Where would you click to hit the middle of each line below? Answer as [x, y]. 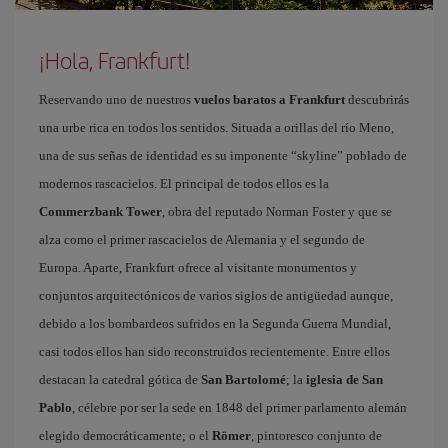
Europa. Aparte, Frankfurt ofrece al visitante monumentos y [198, 267]
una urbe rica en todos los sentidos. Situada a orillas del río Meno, [216, 127]
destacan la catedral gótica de [120, 379]
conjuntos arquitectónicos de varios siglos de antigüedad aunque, [216, 295]
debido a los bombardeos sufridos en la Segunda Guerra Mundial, [215, 323]
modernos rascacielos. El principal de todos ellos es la [184, 183]
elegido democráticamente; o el [125, 435]
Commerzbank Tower [100, 211]
